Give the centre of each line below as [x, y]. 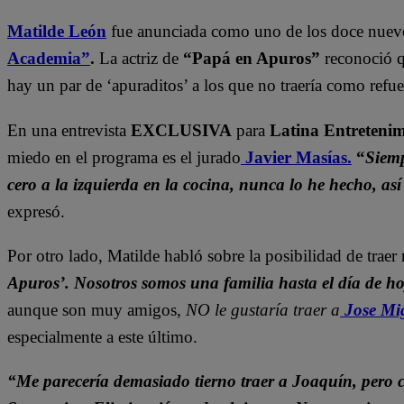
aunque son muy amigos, [96, 309]
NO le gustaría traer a [263, 309]
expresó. [36, 211]
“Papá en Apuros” [252, 58]
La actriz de [141, 58]
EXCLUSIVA [181, 130]
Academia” [49, 58]
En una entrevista [69, 130]
